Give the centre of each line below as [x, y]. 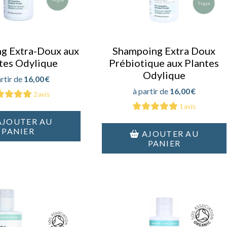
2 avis [42, 94]
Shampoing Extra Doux [164, 50]
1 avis [188, 106]
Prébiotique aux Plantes [164, 63]
